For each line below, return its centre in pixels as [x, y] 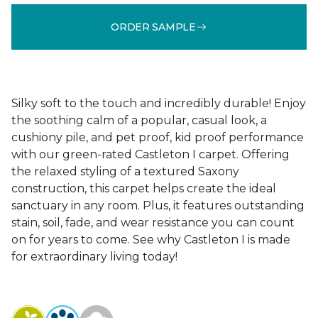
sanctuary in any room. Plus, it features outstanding [158, 205]
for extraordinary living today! [94, 257]
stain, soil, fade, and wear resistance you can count [153, 223]
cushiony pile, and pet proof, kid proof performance [158, 137]
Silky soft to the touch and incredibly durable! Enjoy [159, 103]
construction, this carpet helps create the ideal [144, 188]
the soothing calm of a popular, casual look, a [139, 120]
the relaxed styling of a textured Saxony [125, 171]
